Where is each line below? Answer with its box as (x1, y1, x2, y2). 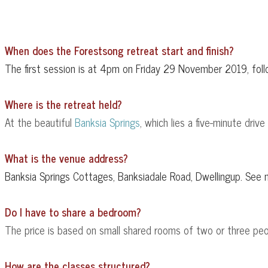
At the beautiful (5, 113, 75, 132)
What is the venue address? (5, 149, 128, 167)
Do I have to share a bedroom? (5, 203, 141, 221)
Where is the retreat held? (5, 95, 122, 114)
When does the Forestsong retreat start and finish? (5, 41, 234, 60)
